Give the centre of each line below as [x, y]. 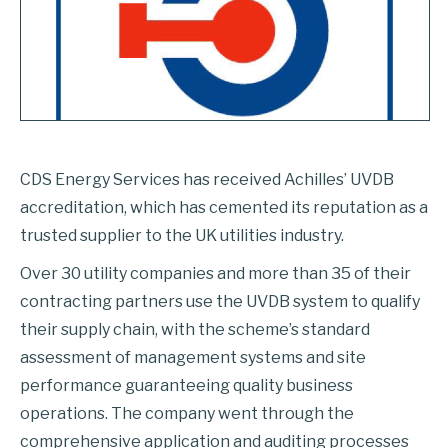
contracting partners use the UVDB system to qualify [220, 301]
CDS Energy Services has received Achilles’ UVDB [207, 179]
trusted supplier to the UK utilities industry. [182, 235]
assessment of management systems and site [193, 357]
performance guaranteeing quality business [186, 385]
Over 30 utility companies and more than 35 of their [215, 273]
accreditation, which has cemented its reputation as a [224, 207]
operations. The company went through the [187, 413]
